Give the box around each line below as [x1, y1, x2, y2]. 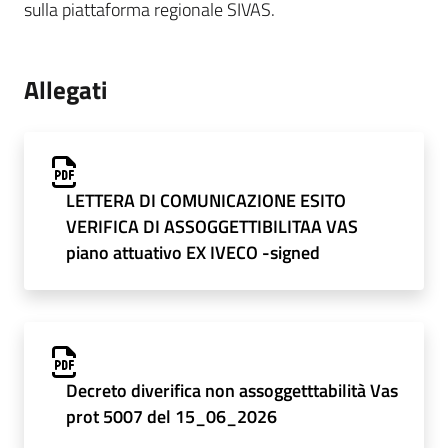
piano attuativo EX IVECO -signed [65, 239, 320, 267]
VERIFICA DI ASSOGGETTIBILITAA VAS [65, 213, 358, 241]
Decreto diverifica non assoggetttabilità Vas [65, 377, 398, 405]
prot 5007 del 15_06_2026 [65, 403, 277, 431]
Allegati [24, 70, 107, 110]
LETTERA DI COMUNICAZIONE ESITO [65, 187, 346, 215]
